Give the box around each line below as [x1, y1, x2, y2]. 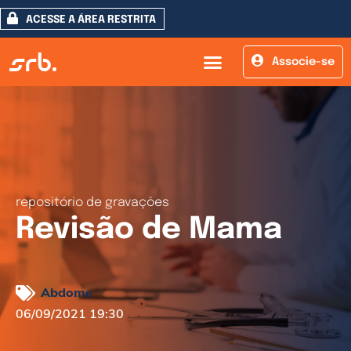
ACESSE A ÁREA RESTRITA [26, 14, 156, 25]
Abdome [41, 284, 92, 300]
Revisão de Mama [16, 215, 282, 245]
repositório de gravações [16, 196, 169, 209]
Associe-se [271, 56, 335, 67]
